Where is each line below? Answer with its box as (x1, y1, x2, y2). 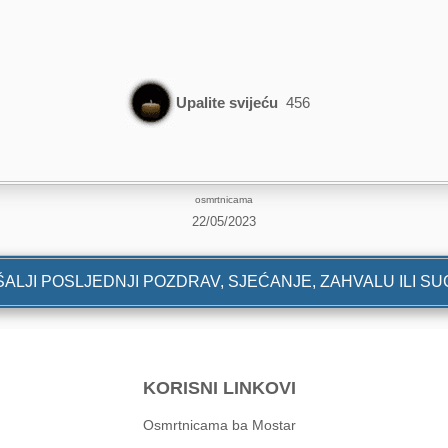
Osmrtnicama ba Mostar (143, 416, 297, 433)
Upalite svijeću (176, 94, 279, 112)
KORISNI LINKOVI (143, 377, 297, 398)
